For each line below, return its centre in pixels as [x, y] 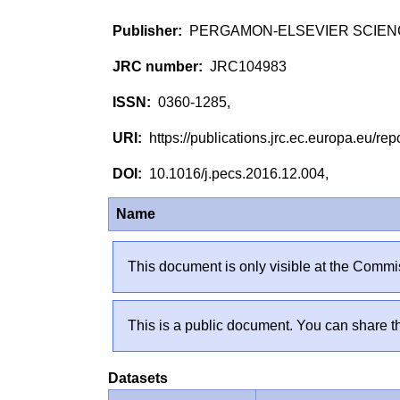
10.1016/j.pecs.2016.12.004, [242, 173]
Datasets [138, 378]
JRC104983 [246, 66]
